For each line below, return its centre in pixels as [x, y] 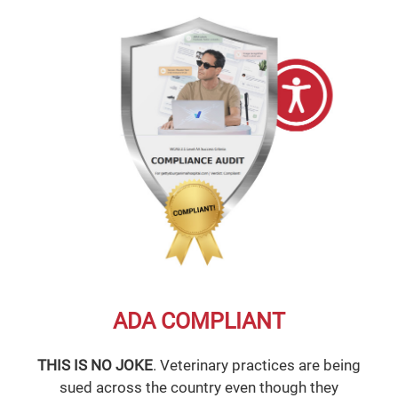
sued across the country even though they [199, 387]
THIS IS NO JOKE [95, 365]
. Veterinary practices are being [257, 365]
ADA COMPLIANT [199, 321]
